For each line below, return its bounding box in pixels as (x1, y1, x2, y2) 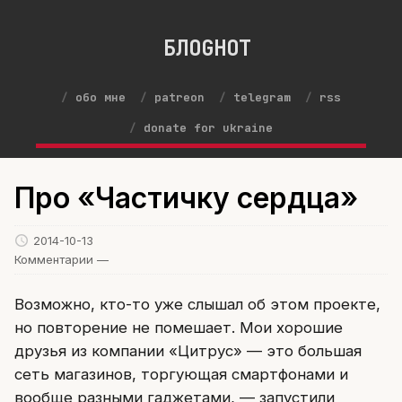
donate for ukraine (144, 120, 273, 136)
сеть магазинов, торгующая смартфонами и (14, 364, 348, 383)
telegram (233, 90, 291, 106)
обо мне (75, 90, 126, 106)
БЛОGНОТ (162, 34, 251, 62)
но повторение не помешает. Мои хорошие (14, 318, 343, 336)
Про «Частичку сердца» (14, 179, 358, 215)
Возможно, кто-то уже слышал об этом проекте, (14, 294, 380, 313)
